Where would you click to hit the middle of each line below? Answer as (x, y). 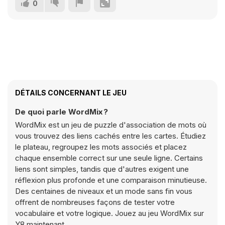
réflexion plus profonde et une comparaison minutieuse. (111, 180)
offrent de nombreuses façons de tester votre (95, 202)
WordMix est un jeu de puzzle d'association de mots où (111, 125)
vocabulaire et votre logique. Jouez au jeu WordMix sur (109, 213)
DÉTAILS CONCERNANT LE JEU (71, 93)
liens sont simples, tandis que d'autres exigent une (102, 169)
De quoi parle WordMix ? (62, 112)
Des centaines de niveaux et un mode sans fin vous (104, 191)
